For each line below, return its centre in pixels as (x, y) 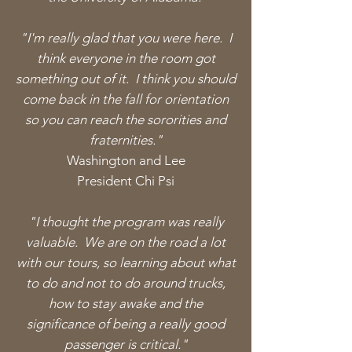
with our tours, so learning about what (126, 262)
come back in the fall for (93, 99)
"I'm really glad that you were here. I (126, 38)
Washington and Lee (126, 160)
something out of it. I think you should (126, 79)
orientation (196, 99)
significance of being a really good (126, 324)
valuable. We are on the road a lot (126, 242)
